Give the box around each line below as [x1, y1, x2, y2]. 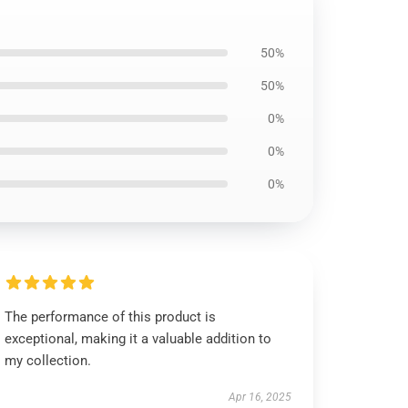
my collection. [5, 352, 92, 369]
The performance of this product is [5, 309, 217, 325]
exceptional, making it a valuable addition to [5, 331, 272, 347]
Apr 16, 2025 [228, 391, 291, 403]
